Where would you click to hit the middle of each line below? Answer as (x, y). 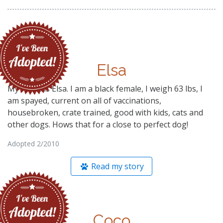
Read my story (117, 166)
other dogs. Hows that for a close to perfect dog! (98, 124)
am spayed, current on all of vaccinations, (84, 100)
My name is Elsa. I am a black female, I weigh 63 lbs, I (105, 88)
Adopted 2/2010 (33, 143)
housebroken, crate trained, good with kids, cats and (105, 112)
